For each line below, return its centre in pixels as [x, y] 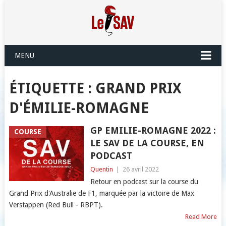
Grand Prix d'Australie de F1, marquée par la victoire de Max [101, 193]
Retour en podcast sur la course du [144, 182]
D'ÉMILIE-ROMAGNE [79, 108]
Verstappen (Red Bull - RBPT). [56, 205]
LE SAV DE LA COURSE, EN [147, 143]
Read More [201, 217]
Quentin [101, 169]
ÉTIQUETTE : [52, 89]
